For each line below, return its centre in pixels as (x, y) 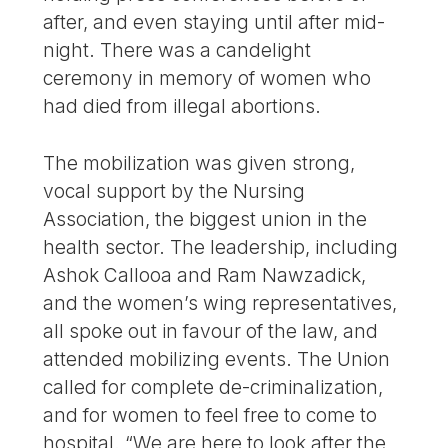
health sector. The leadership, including (221, 246)
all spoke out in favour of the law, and (211, 330)
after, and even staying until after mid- (214, 22)
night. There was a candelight (177, 50)
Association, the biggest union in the (205, 218)
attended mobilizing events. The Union (217, 358)
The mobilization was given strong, (199, 162)
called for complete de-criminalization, (213, 386)
